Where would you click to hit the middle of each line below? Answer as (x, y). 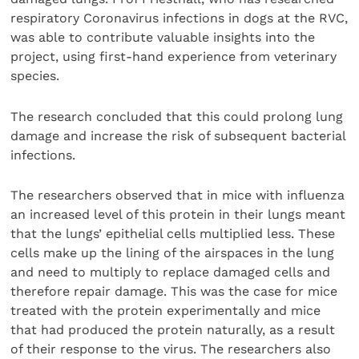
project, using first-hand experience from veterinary (174, 57)
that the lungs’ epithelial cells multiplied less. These (173, 234)
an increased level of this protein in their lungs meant (178, 215)
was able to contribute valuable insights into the (163, 38)
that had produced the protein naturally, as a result (173, 330)
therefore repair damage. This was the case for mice (174, 292)
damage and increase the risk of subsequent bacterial (178, 135)
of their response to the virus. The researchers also (171, 349)
